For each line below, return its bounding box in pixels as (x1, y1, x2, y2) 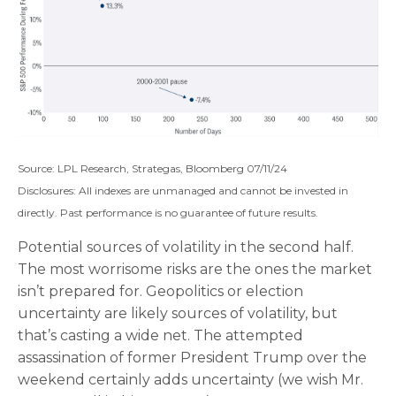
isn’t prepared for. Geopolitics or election (18, 283, 303, 301)
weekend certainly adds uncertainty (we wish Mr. (18, 371, 363, 389)
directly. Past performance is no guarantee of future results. (18, 206, 318, 220)
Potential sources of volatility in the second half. (18, 239, 354, 256)
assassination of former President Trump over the (18, 349, 367, 367)
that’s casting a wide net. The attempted (18, 327, 303, 345)
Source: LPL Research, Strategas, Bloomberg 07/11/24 (18, 162, 287, 176)
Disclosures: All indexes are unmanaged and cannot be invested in (18, 184, 348, 198)
